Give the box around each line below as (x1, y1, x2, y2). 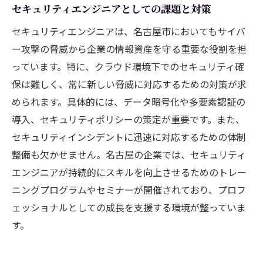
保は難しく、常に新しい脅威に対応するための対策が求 (12, 76, 247, 91)
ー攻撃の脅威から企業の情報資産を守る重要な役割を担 (12, 41, 247, 56)
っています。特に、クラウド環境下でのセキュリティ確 (12, 59, 244, 73)
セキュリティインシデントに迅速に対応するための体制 (12, 129, 246, 144)
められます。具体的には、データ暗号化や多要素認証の (12, 94, 245, 109)
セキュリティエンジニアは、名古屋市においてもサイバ (12, 23, 245, 38)
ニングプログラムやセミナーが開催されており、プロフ (12, 182, 246, 197)
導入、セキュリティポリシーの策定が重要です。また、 (12, 112, 245, 126)
